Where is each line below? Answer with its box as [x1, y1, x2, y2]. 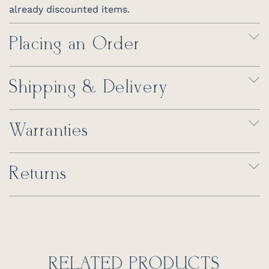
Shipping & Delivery [9, 77, 168, 99]
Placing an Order [9, 34, 141, 56]
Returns [9, 163, 67, 186]
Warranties [9, 120, 89, 142]
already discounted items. [9, 4, 130, 16]
